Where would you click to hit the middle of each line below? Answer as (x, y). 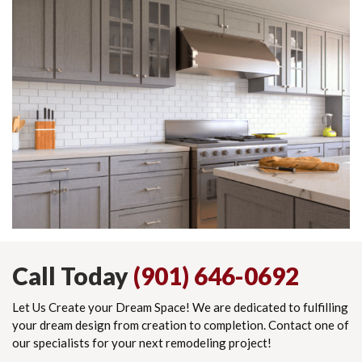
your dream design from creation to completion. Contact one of (181, 325)
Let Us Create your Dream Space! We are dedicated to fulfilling (180, 307)
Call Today (73, 276)
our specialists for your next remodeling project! (142, 343)
